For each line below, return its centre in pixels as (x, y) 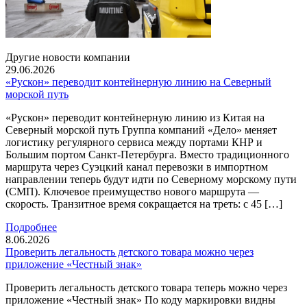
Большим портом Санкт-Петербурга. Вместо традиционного (147, 155)
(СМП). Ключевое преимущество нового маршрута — (132, 192)
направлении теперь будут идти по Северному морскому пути (151, 179)
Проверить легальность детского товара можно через (130, 252)
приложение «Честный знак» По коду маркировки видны (140, 300)
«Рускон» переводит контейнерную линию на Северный (138, 82)
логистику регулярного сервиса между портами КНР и (134, 142)
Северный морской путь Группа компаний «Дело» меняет (141, 130)
